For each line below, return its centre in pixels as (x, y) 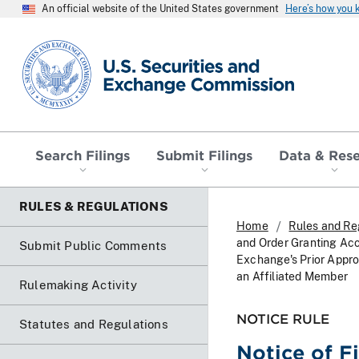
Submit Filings (204, 154)
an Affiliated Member (292, 276)
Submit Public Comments (93, 245)
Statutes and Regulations (94, 324)
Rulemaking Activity (78, 284)
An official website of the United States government (160, 9)
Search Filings (83, 154)
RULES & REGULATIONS (94, 206)
